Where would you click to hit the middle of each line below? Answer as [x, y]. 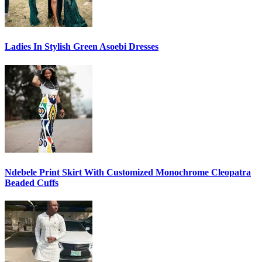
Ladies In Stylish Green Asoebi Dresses [82, 47]
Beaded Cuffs [32, 182]
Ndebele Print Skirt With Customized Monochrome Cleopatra [128, 172]
